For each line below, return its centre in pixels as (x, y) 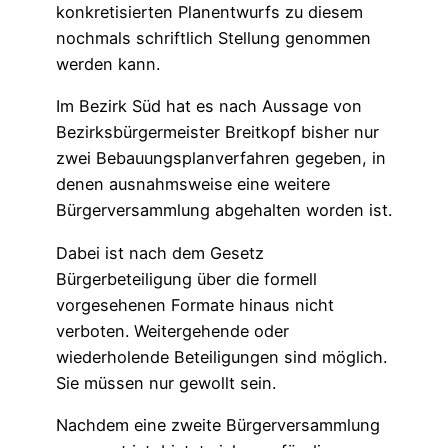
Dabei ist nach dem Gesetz (160, 252)
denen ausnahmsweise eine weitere (193, 184)
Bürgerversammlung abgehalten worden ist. (224, 210)
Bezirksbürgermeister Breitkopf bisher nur (217, 132)
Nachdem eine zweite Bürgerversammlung (218, 424)
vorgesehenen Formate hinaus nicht (195, 304)
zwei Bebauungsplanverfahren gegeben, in (221, 158)
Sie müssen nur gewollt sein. (166, 382)
